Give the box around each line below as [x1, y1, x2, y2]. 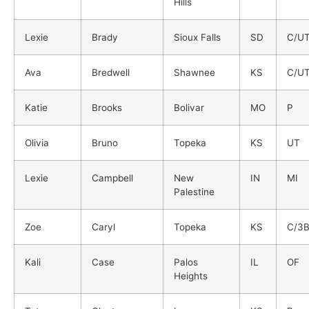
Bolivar [174, 101, 204, 113]
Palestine [174, 186, 215, 197]
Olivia [25, 137, 49, 148]
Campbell [92, 172, 133, 183]
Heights [174, 270, 208, 281]
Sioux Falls [174, 31, 221, 43]
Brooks [92, 101, 122, 113]
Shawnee [174, 66, 215, 78]
